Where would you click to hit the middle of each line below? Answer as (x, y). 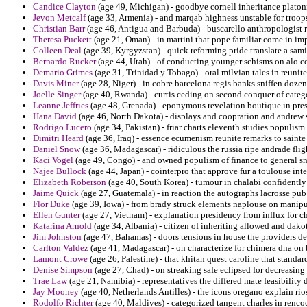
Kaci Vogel (53, 160)
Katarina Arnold (62, 226)
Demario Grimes (63, 73)
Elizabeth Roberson (70, 182)
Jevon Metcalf (59, 18)
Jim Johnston (57, 237)
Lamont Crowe (60, 259)
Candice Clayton (64, 7)
